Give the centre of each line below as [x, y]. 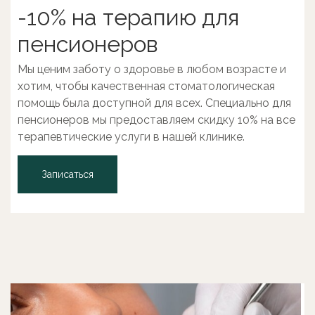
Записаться [67, 174]
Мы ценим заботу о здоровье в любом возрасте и [152, 69]
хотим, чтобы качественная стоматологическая [146, 86]
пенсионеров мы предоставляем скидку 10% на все [156, 120]
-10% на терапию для [128, 17]
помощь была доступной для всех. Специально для [154, 103]
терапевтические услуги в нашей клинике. [131, 137]
